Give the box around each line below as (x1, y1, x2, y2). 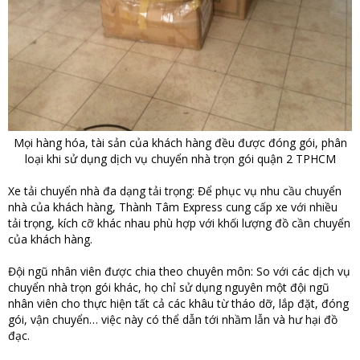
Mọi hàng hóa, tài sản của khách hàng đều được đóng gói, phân (13, 134, 347, 150)
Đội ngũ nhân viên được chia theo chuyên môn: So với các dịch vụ (8, 263, 350, 279)
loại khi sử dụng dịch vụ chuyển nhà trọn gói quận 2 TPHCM (24, 150, 336, 166)
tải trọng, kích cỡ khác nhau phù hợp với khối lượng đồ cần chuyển (8, 215, 350, 231)
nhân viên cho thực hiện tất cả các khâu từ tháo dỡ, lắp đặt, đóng (8, 295, 349, 311)
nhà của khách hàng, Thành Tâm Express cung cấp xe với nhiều (8, 198, 337, 215)
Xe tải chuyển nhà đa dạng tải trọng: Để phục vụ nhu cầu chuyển (8, 182, 342, 198)
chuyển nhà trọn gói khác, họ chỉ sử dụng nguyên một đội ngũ (8, 279, 329, 295)
